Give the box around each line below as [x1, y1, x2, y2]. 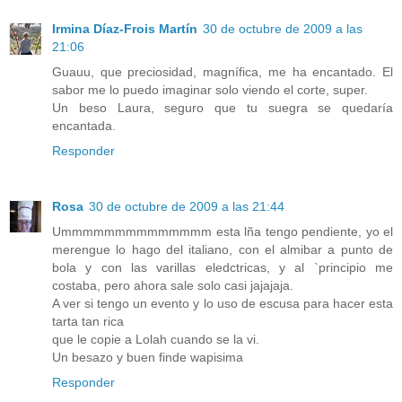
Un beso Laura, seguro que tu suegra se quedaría [52, 100, 393, 116]
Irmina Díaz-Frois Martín [52, 22, 197, 37]
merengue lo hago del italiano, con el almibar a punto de [52, 242, 393, 258]
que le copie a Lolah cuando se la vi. [52, 332, 259, 347]
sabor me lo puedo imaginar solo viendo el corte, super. [52, 83, 368, 98]
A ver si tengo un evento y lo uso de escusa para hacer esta [52, 296, 393, 311]
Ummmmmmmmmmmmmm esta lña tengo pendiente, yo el [52, 224, 393, 240]
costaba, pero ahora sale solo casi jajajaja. [52, 278, 293, 293]
